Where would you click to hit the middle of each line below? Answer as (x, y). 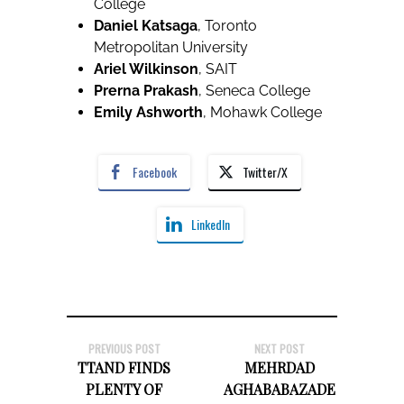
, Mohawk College (262, 113)
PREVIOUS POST (124, 349)
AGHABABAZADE (280, 390)
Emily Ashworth (148, 113)
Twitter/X (265, 172)
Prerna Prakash (146, 91)
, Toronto (227, 26)
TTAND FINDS (124, 368)
